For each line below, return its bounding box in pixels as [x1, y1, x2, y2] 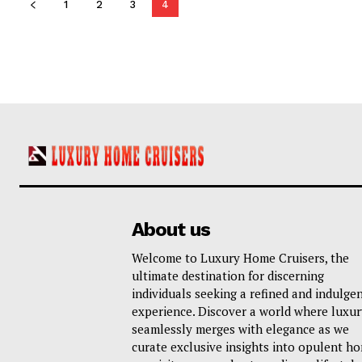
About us [131, 217, 210, 241]
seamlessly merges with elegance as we [131, 320, 349, 337]
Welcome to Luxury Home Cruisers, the [131, 249, 349, 266]
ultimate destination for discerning [131, 267, 324, 284]
